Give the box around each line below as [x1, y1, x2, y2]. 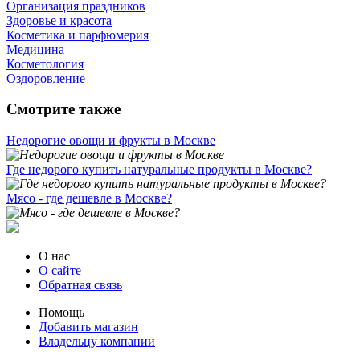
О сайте [39, 264, 81, 278]
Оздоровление [6, 71, 85, 85]
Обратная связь [39, 278, 122, 292]
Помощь [39, 305, 84, 320]
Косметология [6, 56, 84, 71]
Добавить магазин [39, 320, 138, 334]
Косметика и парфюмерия [6, 27, 149, 42]
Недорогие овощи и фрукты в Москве [6, 133, 215, 148]
